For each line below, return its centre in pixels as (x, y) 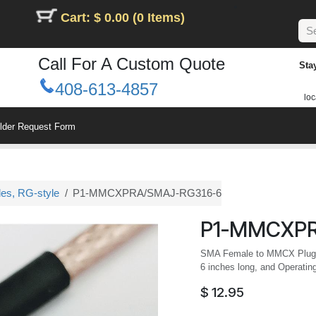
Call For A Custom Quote (132, 64)
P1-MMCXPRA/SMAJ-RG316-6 (147, 193)
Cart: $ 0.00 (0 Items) (123, 18)
